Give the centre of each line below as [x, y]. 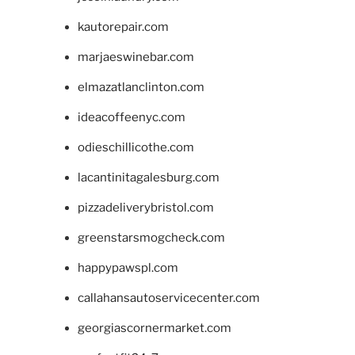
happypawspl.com [128, 268]
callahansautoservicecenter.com [168, 298]
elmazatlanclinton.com [141, 88]
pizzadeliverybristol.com [145, 208]
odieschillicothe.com [136, 148]
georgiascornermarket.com [154, 328]
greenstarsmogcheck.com [151, 238]
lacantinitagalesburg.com [148, 178]
